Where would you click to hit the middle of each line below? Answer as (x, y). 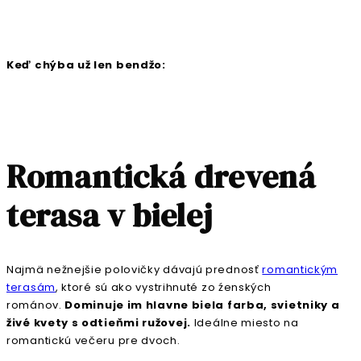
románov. (34, 305)
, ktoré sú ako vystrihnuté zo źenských (163, 288)
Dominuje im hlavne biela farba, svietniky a (201, 305)
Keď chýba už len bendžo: (86, 65)
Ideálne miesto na (246, 323)
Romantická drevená (161, 177)
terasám (31, 288)
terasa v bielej (110, 216)
